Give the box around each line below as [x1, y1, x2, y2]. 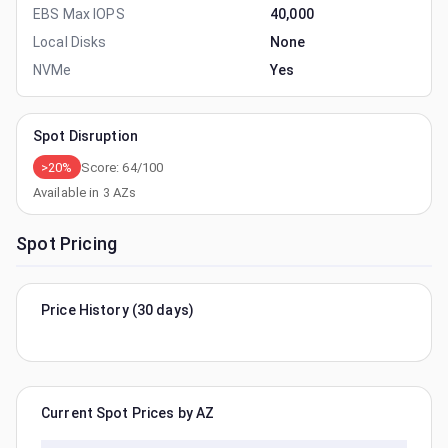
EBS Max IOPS [33, 6, 125, 22]
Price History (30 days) [41, 302, 195, 318]
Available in [33, 185, 103, 200]
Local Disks [33, 34, 107, 50]
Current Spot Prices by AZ [41, 405, 215, 421]
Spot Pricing [16, 233, 118, 254]
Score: [80, 159, 123, 175]
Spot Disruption [33, 128, 138, 144]
